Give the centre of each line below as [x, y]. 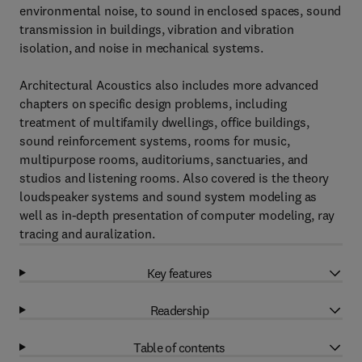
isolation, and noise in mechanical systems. [141, 48]
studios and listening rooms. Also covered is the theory [175, 178]
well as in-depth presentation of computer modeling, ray [177, 215]
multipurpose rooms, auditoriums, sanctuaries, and [164, 159]
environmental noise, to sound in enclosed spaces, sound [181, 11]
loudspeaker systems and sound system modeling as [168, 196]
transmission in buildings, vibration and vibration [157, 29]
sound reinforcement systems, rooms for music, [155, 141]
